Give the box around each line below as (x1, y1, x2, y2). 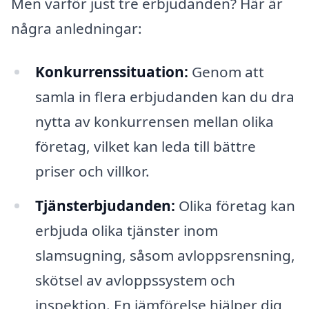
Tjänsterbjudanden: (34, 196, 175, 216)
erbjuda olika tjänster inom (34, 221, 218, 241)
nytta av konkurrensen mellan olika (34, 112, 274, 132)
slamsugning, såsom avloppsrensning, (34, 246, 295, 266)
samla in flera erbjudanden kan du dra (34, 87, 295, 107)
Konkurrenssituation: (34, 62, 188, 82)
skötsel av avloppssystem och (34, 270, 235, 290)
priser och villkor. (34, 161, 150, 181)
